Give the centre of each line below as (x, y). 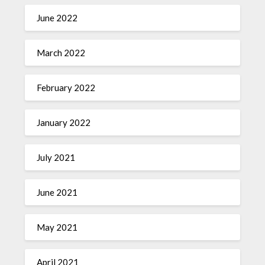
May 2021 (57, 227)
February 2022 (66, 88)
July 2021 (56, 158)
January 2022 (64, 123)
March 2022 (61, 53)
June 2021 (57, 193)
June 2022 (57, 18)
